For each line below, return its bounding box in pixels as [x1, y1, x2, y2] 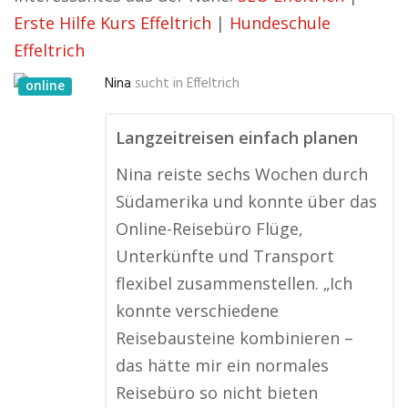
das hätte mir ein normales [116, 354, 329, 376]
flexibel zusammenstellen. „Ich [116, 272, 352, 294]
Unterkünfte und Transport [116, 245, 334, 267]
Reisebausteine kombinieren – [116, 327, 353, 349]
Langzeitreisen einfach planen [116, 127, 358, 148]
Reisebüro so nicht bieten [116, 382, 318, 403]
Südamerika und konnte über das [116, 190, 377, 212]
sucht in [135, 73, 183, 95]
